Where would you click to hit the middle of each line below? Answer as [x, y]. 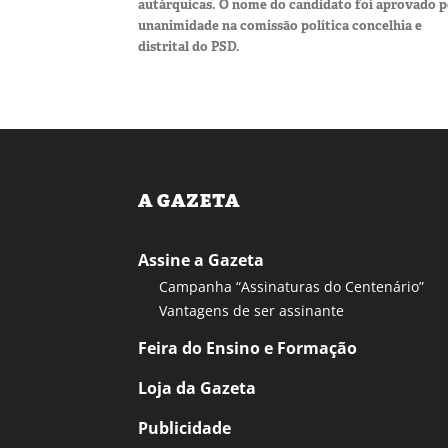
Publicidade [184, 427]
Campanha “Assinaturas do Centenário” [291, 286]
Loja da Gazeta [197, 387]
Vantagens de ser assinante [251, 310]
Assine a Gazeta [201, 259]
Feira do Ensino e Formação [247, 347]
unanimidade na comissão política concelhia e [280, 25]
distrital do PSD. [189, 46]
